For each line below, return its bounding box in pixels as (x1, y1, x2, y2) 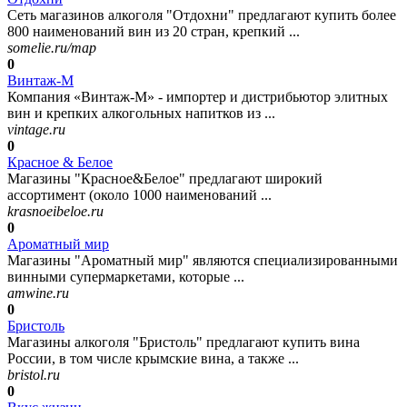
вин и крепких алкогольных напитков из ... (7, 104, 275, 121)
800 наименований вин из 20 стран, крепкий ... (7, 23, 300, 39)
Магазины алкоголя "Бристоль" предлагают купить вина (7, 333, 360, 350)
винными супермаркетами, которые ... (7, 268, 244, 284)
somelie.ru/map (7, 39, 96, 55)
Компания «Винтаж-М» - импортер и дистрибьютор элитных (7, 88, 388, 104)
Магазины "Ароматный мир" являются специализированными (7, 252, 398, 268)
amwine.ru (7, 284, 69, 301)
